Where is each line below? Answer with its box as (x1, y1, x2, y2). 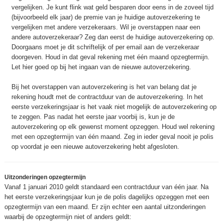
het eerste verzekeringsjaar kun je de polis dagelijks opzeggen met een (4, 193, 209, 201)
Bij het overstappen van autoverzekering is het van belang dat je (11, 83, 197, 91)
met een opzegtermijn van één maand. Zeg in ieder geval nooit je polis (11, 133, 214, 140)
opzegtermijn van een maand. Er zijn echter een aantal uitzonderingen (4, 203, 206, 211)
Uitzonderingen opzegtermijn (4, 174, 86, 181)
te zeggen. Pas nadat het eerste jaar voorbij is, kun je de (11, 113, 175, 120)
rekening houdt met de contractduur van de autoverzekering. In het (11, 93, 203, 101)
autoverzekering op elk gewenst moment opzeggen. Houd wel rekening (11, 123, 215, 130)
